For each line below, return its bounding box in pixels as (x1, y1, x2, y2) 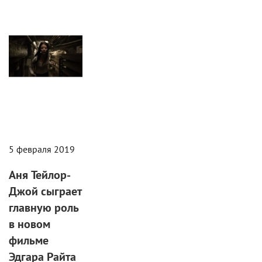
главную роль (9, 199, 79, 215)
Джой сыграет (9, 182, 82, 199)
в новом (9, 215, 50, 232)
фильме (9, 232, 49, 248)
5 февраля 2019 (9, 143, 75, 155)
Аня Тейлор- (9, 166, 71, 182)
